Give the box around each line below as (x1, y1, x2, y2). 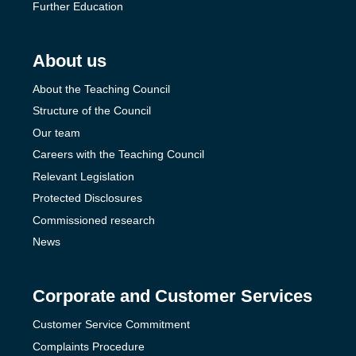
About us (33, 50, 106, 71)
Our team (33, 126, 80, 139)
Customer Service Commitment (33, 318, 190, 331)
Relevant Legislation (33, 169, 134, 183)
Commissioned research (33, 213, 155, 226)
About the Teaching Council (33, 82, 170, 95)
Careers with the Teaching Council (33, 148, 204, 161)
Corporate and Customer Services (33, 286, 312, 306)
